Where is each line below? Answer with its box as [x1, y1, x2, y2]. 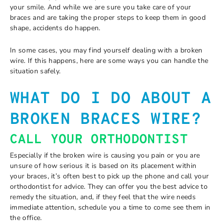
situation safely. [10, 66, 61, 76]
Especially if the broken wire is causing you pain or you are [10, 150, 200, 160]
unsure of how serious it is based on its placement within [10, 161, 197, 170]
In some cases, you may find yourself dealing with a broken [10, 46, 203, 55]
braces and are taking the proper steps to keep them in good [10, 12, 206, 22]
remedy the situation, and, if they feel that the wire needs [10, 192, 196, 202]
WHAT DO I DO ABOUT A [10, 89, 212, 109]
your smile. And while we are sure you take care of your [10, 2, 191, 12]
